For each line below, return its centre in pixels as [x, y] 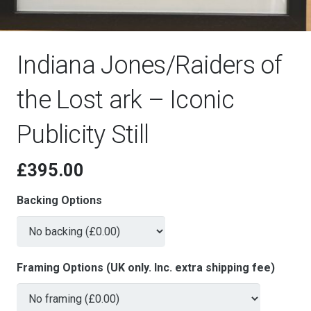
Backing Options [59, 201]
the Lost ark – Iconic [125, 100]
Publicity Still [83, 135]
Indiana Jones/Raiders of [150, 66]
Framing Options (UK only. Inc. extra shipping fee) [146, 268]
